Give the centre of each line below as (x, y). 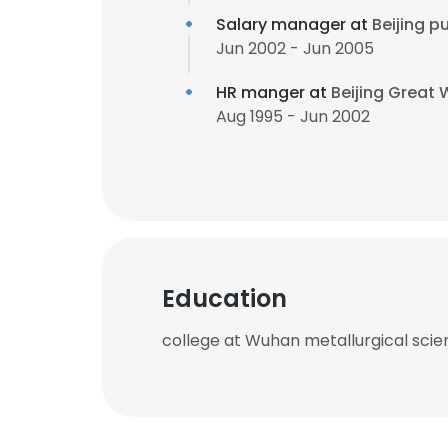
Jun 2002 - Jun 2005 (295, 48)
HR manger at (273, 92)
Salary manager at (294, 24)
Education (224, 298)
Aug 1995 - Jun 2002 (293, 116)
